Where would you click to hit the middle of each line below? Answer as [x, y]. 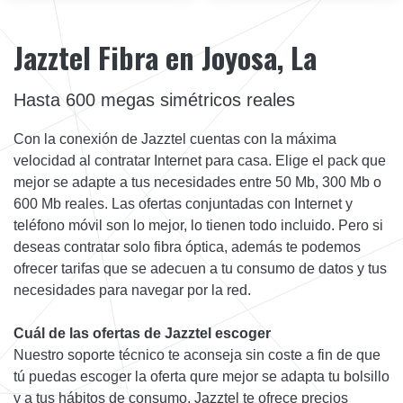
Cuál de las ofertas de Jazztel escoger [142, 333]
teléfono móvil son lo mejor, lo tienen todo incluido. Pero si [198, 225]
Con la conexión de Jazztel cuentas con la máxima [175, 139]
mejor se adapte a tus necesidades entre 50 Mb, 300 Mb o [197, 182]
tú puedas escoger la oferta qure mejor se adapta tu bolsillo [201, 376]
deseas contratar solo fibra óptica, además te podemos [187, 246]
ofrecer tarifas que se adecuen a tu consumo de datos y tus [200, 268]
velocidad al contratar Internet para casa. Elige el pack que [200, 160]
